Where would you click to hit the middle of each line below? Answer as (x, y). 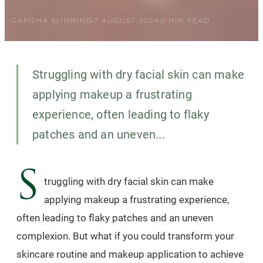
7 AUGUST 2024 (127, 21)
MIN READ (188, 21)
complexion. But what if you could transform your (125, 236)
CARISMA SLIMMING (52, 21)
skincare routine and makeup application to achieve (130, 254)
